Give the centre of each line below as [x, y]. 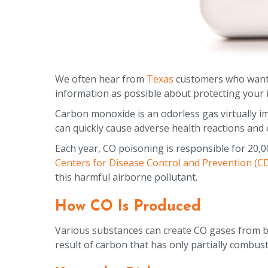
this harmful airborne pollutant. [126, 177]
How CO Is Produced [128, 206]
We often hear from [101, 79]
